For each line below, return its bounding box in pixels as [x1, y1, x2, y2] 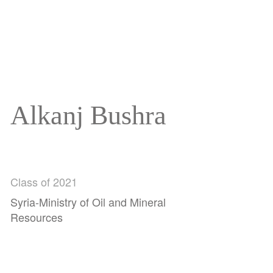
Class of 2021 [10, 173, 78, 190]
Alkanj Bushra [10, 100, 167, 130]
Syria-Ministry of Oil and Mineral [10, 193, 166, 210]
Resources [10, 208, 63, 225]
